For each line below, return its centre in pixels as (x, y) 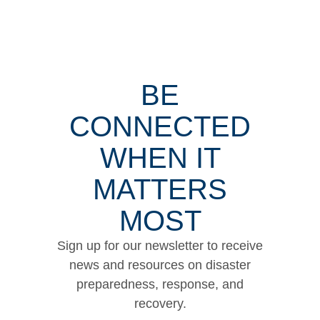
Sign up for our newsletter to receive (160, 246)
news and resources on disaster (160, 265)
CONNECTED (160, 127)
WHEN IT (160, 158)
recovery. (160, 304)
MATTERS (160, 190)
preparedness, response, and (160, 285)
